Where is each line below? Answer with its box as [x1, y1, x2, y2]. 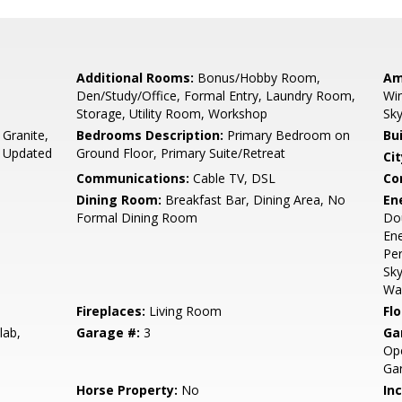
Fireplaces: [76, 302, 146, 319]
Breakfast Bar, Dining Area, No [162, 191, 346, 208]
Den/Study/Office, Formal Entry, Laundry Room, [76, 87, 356, 104]
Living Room [145, 302, 223, 319]
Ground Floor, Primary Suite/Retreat [76, 144, 286, 162]
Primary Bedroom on [223, 127, 351, 144]
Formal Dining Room [76, 209, 198, 226]
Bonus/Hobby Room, [194, 69, 321, 86]
